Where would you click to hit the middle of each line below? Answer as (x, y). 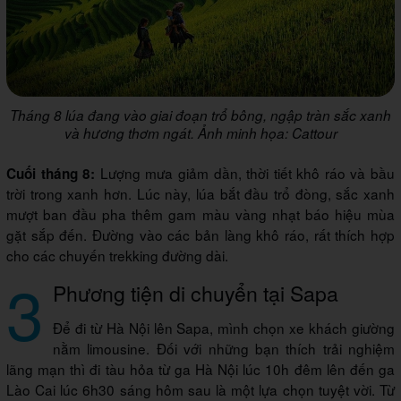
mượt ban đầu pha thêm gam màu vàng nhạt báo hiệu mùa (200, 213)
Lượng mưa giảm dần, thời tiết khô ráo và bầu (245, 172)
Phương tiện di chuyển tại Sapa (196, 292)
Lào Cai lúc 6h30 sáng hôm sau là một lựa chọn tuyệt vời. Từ (200, 389)
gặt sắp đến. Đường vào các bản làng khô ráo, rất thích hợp (200, 234)
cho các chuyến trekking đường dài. (117, 255)
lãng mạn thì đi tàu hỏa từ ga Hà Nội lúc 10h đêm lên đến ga (200, 368)
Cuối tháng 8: (51, 173)
